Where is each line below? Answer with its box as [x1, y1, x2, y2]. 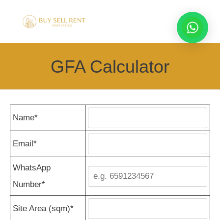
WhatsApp [13, 163, 51, 172]
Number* [13, 180, 45, 189]
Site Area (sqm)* [13, 204, 74, 213]
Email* [13, 139, 37, 148]
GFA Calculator [51, 56, 169, 77]
